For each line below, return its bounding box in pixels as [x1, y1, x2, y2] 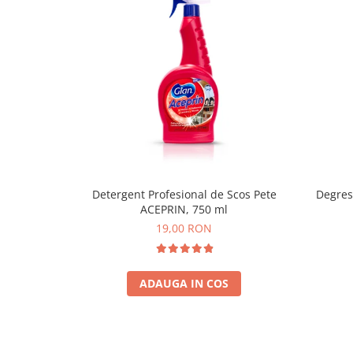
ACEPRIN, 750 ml [140, 201, 228, 217]
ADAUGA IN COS [139, 275, 229, 291]
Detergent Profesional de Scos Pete [91, 186, 277, 202]
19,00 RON [156, 220, 212, 236]
